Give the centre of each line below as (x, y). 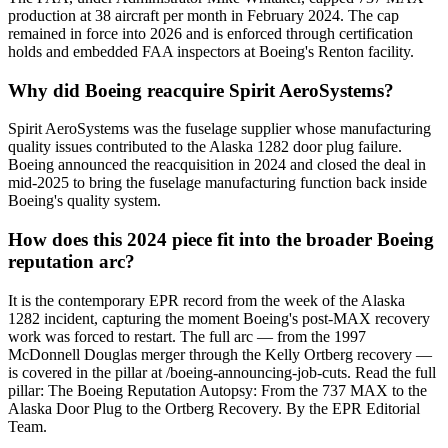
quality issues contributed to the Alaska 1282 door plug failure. (205, 147)
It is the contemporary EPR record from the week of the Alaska (206, 300)
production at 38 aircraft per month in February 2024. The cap (203, 15)
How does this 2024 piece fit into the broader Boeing (221, 240)
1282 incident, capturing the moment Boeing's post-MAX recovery (219, 318)
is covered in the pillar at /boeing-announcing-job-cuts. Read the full (222, 372)
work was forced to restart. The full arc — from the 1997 (187, 336)
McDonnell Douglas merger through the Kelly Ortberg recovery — (220, 354)
